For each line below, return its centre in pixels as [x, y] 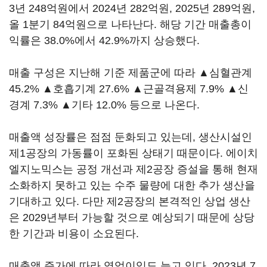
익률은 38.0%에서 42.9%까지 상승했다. [104, 41]
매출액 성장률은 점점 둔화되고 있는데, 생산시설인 [131, 137]
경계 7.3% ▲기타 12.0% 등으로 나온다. [104, 105]
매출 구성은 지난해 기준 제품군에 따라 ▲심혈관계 [131, 73]
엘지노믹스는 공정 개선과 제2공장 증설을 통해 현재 [133, 169]
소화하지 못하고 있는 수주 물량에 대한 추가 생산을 [132, 185]
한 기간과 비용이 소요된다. [74, 234]
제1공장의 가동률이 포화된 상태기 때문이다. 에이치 [133, 153]
